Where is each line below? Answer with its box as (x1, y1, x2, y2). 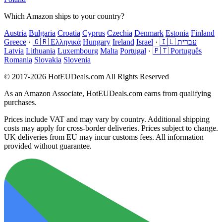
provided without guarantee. (4, 141, 92, 150)
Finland (191, 28, 215, 37)
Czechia (107, 28, 132, 37)
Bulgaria (29, 28, 55, 37)
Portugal (120, 46, 146, 55)
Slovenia (63, 55, 91, 64)
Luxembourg (57, 46, 98, 55)
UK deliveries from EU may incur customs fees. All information (4, 132, 204, 141)
